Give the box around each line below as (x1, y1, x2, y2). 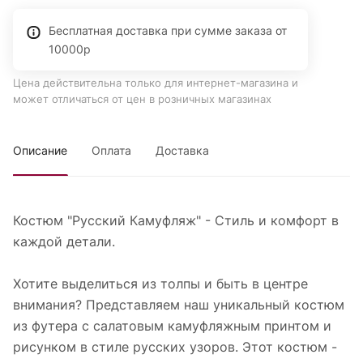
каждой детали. (13, 233, 115, 250)
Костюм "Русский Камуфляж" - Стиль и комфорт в (13, 212, 339, 229)
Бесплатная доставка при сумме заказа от (49, 23, 287, 38)
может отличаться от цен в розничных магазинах (13, 92, 271, 106)
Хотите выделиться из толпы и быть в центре (13, 275, 308, 293)
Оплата (92, 143, 131, 158)
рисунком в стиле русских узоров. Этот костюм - (13, 339, 337, 356)
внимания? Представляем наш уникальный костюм (13, 297, 344, 314)
